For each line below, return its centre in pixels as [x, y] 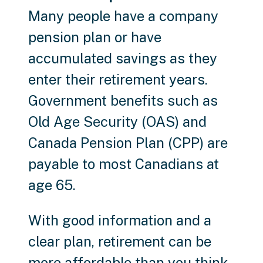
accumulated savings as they [123, 58]
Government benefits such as [123, 101]
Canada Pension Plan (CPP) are [128, 143]
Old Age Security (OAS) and [117, 122]
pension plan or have [95, 37]
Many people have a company [123, 16]
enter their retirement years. [118, 80]
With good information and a [120, 220]
